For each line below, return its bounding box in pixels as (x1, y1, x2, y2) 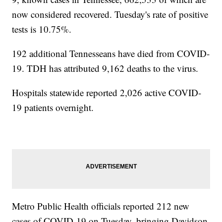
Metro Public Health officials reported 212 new (12, 200, 190, 213)
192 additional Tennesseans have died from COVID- (12, 47, 210, 60)
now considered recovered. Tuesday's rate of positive (12, 8, 209, 21)
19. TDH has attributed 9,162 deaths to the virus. (12, 62, 199, 75)
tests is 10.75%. (12, 23, 72, 36)
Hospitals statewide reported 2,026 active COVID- (12, 86, 202, 99)
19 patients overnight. (12, 101, 94, 114)
